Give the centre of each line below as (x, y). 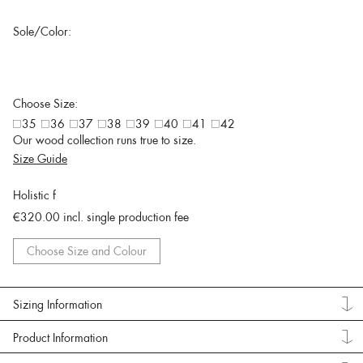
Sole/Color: (42, 31)
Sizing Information (58, 305)
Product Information (60, 337)
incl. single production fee (126, 217)
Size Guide (40, 158)
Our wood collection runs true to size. (105, 140)
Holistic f (34, 195)
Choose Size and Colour (87, 251)
